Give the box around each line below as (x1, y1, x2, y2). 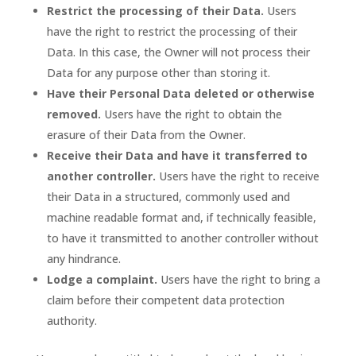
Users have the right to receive (155, 168, 319, 184)
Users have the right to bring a (157, 272, 320, 287)
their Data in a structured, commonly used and (46, 189, 290, 204)
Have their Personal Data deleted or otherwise (46, 86, 315, 101)
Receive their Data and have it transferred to (46, 148, 308, 163)
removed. (46, 106, 101, 122)
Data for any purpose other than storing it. (46, 65, 270, 80)
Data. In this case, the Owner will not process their (46, 44, 310, 60)
